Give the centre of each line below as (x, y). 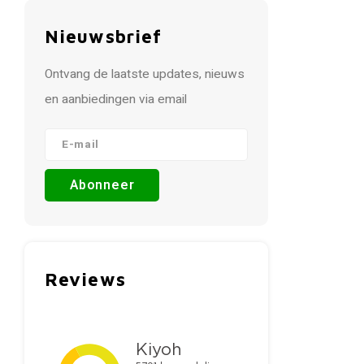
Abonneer (102, 185)
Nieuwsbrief (104, 36)
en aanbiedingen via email (116, 100)
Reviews (85, 279)
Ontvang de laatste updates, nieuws (145, 74)
